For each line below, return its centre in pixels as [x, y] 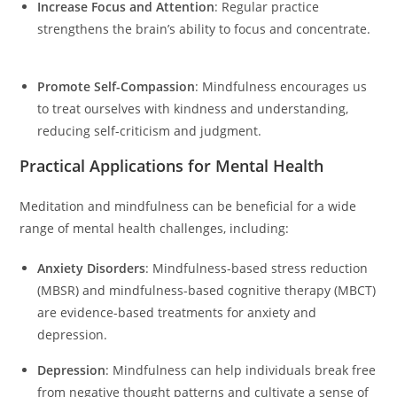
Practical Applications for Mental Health [172, 165]
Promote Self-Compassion [117, 86]
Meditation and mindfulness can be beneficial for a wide [188, 206]
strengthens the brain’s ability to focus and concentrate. [204, 28]
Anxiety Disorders [92, 268]
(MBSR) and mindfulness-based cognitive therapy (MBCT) [207, 290]
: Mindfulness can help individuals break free [241, 370]
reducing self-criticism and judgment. [153, 130]
